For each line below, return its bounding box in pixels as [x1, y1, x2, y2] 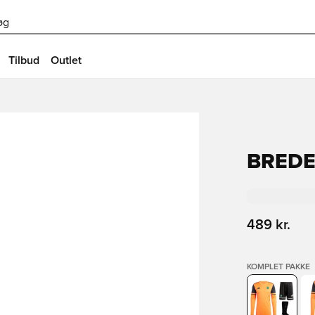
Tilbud [8, 55, 39, 66]
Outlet [51, 55, 82, 66]
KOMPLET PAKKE [246, 263, 310, 271]
